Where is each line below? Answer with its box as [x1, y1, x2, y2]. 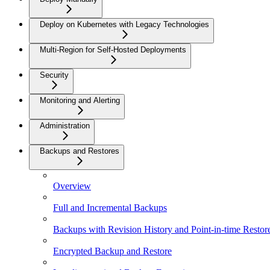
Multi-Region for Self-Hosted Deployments [40, 45, 186, 54]
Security [40, 71, 69, 80]
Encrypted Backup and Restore [53, 246, 172, 256]
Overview [53, 181, 91, 191]
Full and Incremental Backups [53, 202, 167, 213]
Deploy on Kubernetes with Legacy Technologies [40, 20, 209, 29]
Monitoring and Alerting [40, 96, 120, 105]
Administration [40, 121, 90, 130]
